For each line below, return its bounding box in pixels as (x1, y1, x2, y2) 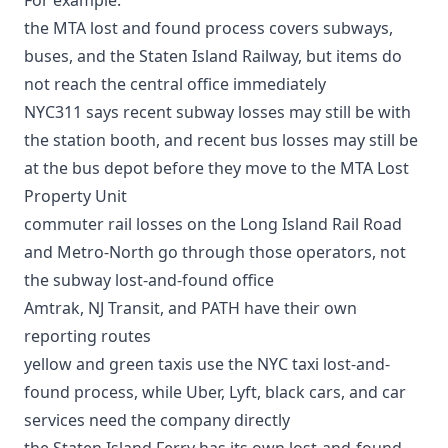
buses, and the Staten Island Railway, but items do (24, 44, 402, 67)
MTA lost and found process (53, 16, 265, 39)
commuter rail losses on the (24, 212, 240, 235)
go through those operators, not (154, 240, 406, 263)
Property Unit (24, 184, 127, 207)
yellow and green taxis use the (24, 352, 257, 375)
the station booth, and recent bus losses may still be (24, 128, 418, 151)
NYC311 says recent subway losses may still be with (24, 100, 411, 123)
